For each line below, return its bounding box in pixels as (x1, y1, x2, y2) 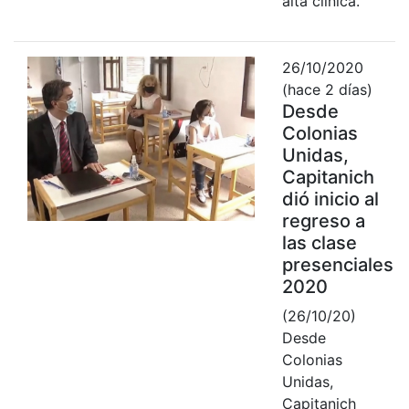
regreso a (281, 209, 365, 232)
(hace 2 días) (281, 79, 372, 99)
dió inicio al (281, 187, 379, 210)
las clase (281, 231, 357, 254)
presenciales (281, 253, 393, 276)
